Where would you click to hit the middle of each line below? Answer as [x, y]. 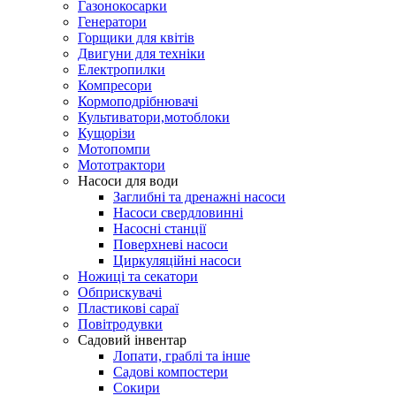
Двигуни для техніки [141, 53]
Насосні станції [160, 228]
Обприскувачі [120, 292]
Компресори [115, 85]
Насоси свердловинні [178, 212]
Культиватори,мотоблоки [154, 117]
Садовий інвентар [132, 339]
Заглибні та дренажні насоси [199, 196]
